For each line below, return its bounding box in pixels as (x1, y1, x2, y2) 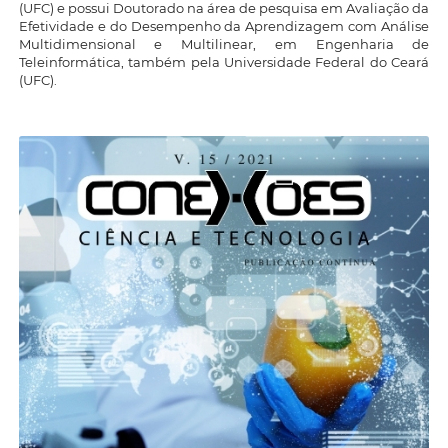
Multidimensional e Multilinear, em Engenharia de (18, 36, 430, 53)
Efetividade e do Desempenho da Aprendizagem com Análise (18, 18, 430, 35)
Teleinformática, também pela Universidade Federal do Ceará (18, 54, 430, 71)
